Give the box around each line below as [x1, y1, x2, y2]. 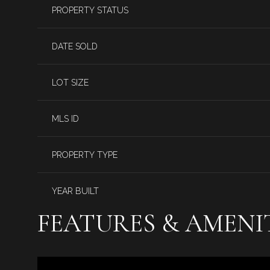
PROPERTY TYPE [52, 149, 118, 160]
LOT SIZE [52, 77, 89, 87]
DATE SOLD [52, 41, 98, 51]
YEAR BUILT [52, 186, 99, 196]
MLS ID [52, 113, 79, 124]
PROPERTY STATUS [52, 5, 128, 15]
